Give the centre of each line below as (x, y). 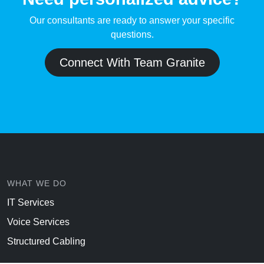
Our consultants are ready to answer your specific (132, 21)
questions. (132, 35)
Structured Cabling (46, 242)
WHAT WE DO (37, 184)
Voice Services (38, 222)
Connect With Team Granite (132, 63)
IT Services (31, 203)
